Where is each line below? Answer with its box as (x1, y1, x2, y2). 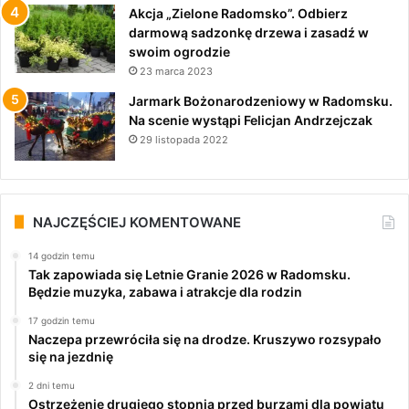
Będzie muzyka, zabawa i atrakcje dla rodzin (28, 283, 302, 299)
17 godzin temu (28, 314, 95, 326)
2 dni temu (28, 379, 75, 391)
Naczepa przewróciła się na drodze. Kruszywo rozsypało (28, 330, 382, 347)
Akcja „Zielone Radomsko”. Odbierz (129, 5, 348, 21)
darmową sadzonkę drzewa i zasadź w (129, 24, 369, 40)
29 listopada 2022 (140, 132, 228, 146)
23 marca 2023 (140, 64, 213, 78)
